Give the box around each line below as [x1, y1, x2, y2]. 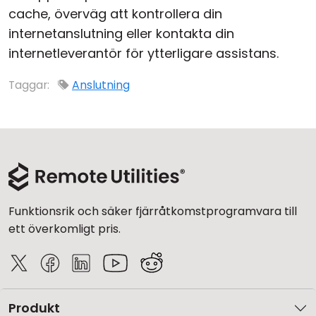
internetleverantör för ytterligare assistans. [8, 44, 279, 62]
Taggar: [8, 77, 52, 93]
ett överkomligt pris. [8, 221, 121, 237]
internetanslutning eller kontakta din [8, 25, 234, 42]
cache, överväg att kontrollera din [8, 5, 222, 23]
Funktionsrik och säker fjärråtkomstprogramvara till [8, 203, 297, 219]
